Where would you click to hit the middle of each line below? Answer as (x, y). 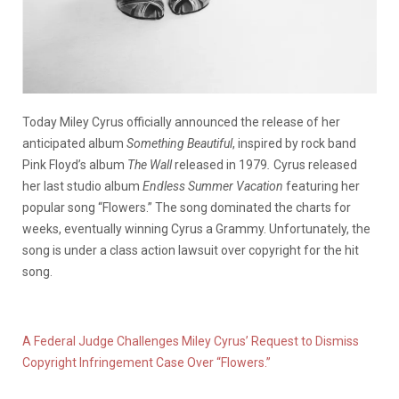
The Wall (151, 165)
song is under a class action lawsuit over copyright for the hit (191, 250)
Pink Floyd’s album (75, 165)
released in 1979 (221, 165)
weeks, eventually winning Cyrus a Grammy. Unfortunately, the (196, 229)
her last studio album (82, 186)
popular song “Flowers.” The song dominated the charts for (187, 208)
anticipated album (74, 143)
